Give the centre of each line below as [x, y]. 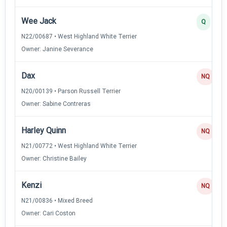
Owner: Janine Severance [57, 49]
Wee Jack [39, 21]
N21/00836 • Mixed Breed [57, 200]
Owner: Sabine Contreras [56, 104]
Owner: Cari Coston [48, 213]
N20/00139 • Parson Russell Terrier [71, 91]
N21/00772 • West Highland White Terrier [79, 146]
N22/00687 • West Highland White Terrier [79, 36]
